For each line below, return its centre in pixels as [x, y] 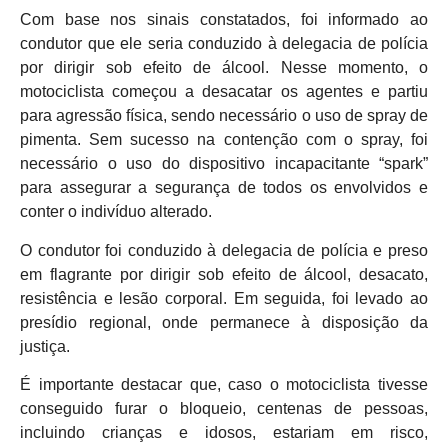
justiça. [45, 346]
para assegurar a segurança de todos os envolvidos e [224, 188]
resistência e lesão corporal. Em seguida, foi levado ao [224, 298]
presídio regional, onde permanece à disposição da [224, 322]
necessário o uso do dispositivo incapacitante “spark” [224, 164]
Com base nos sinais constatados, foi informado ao [224, 20]
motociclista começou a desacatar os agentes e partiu [224, 92]
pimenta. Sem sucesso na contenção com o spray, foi [224, 140]
